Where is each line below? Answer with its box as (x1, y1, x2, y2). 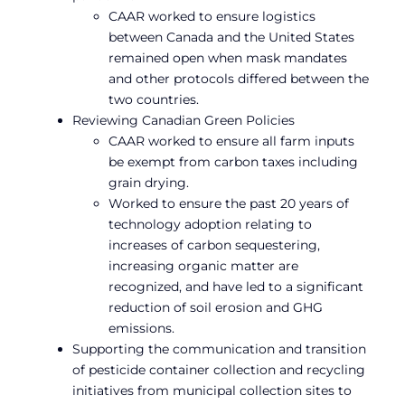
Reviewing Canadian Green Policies (72, 111, 295, 128)
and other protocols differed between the (108, 70, 369, 87)
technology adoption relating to (108, 215, 312, 232)
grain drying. (108, 174, 189, 191)
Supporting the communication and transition (72, 340, 366, 357)
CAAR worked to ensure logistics (108, 7, 316, 24)
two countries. (108, 90, 202, 108)
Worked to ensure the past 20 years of (108, 194, 349, 212)
